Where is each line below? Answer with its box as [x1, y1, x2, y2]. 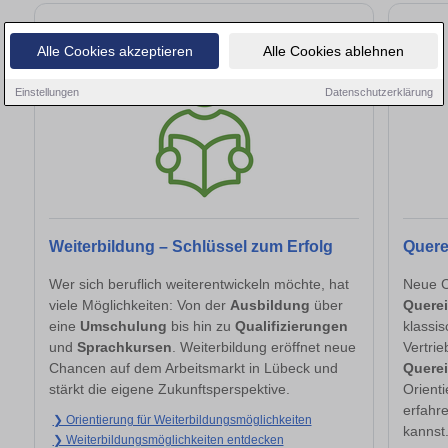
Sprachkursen [77, 338, 172, 355]
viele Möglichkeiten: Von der [49, 296, 230, 313]
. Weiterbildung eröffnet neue [172, 338, 356, 355]
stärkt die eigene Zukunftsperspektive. [49, 380, 290, 397]
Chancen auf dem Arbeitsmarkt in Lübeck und [49, 359, 338, 376]
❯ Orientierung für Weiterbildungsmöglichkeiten [52, 412, 312, 427]
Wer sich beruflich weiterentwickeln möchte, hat [49, 275, 349, 292]
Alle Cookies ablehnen [263, 42, 404, 59]
